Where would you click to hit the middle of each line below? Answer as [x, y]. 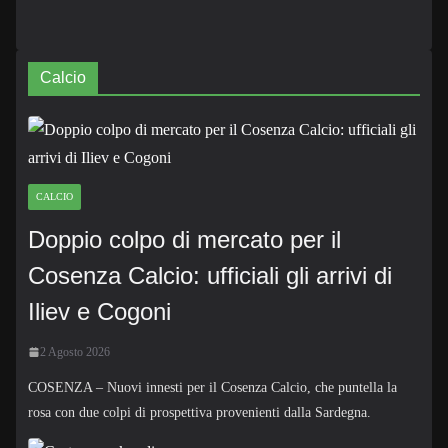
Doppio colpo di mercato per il [184, 239]
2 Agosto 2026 [75, 351]
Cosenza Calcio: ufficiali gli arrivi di [210, 275]
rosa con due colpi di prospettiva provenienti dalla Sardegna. [199, 412]
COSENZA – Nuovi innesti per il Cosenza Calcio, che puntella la [212, 387]
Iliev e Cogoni [99, 311]
